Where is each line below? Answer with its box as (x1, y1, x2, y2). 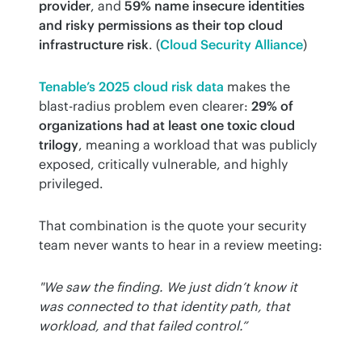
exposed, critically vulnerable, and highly (39, 156, 288, 173)
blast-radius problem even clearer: (39, 98, 251, 115)
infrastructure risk (39, 36, 149, 53)
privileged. (39, 175, 103, 192)
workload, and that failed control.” (39, 318, 247, 335)
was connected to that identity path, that (39, 298, 290, 315)
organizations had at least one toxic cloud (39, 117, 295, 134)
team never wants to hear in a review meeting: (39, 237, 322, 254)
